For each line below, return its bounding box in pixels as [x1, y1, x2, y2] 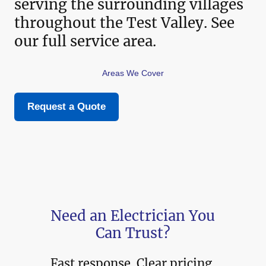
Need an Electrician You [50, 207, 216, 224]
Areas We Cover [102, 69, 164, 78]
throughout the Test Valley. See [14, 14, 235, 33]
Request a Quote [27, 101, 106, 113]
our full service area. [14, 32, 156, 51]
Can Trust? [95, 224, 170, 242]
